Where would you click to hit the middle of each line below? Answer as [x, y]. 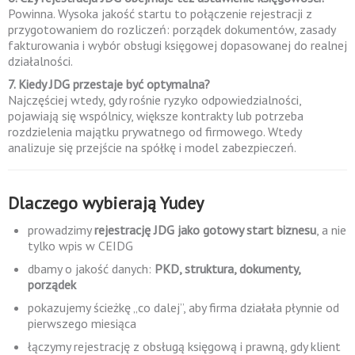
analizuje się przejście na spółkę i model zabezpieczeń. [152, 147]
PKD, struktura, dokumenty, [227, 269]
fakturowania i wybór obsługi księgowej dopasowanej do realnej [177, 45]
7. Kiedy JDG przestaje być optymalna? [109, 84]
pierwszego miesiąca [82, 323]
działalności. [40, 61]
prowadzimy [61, 230]
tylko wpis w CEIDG [80, 246]
